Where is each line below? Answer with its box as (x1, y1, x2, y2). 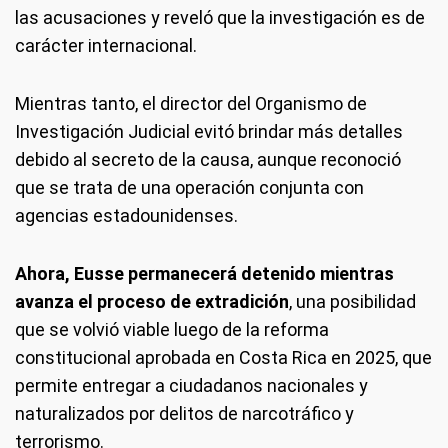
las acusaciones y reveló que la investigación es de (15, 7, 425, 28)
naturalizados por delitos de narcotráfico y (15, 403, 354, 424)
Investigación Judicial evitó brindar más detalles (15, 121, 403, 142)
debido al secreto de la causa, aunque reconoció (15, 149, 401, 170)
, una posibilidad (289, 291, 416, 312)
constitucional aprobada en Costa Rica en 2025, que (15, 347, 432, 368)
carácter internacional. (15, 35, 197, 56)
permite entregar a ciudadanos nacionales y (15, 375, 368, 396)
